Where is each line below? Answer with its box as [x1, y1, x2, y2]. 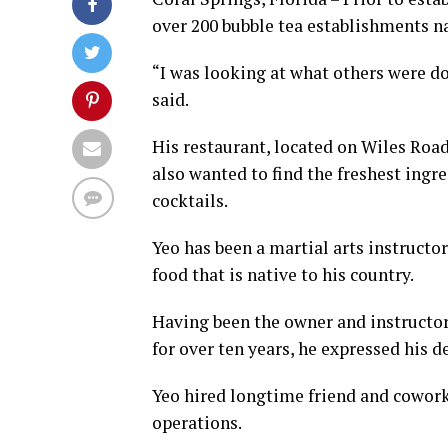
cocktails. [152, 189, 228, 212]
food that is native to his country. [152, 263, 414, 286]
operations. [152, 411, 242, 434]
